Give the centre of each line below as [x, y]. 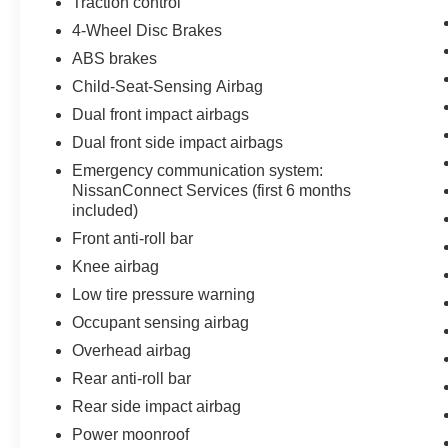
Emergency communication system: [198, 171]
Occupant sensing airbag [161, 323]
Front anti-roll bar [133, 239]
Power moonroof [131, 435]
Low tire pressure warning [164, 295]
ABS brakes [115, 59]
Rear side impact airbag [157, 407]
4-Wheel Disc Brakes [147, 31]
